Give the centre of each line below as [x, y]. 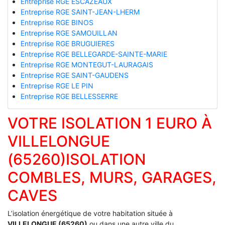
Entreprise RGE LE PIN [57, 85]
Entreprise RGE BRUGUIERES [67, 43]
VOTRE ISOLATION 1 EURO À [110, 123]
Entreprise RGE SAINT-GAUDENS [74, 75]
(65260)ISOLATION [77, 159]
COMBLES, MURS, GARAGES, [112, 177]
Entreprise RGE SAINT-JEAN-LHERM [80, 12]
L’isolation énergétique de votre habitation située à [90, 213]
